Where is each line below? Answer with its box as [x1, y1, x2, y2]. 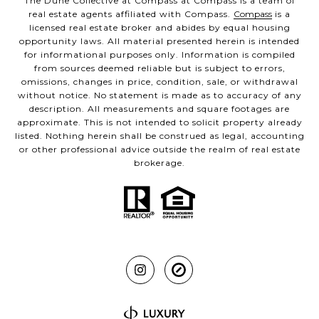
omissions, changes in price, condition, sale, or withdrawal [21, 75, 298, 87]
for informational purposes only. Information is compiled [23, 48, 296, 60]
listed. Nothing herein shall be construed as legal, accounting [14, 130, 305, 141]
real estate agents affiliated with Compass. [28, 8, 234, 19]
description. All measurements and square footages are [29, 103, 290, 114]
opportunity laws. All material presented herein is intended [19, 35, 300, 46]
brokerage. [134, 157, 185, 168]
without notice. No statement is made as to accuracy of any [17, 89, 302, 100]
